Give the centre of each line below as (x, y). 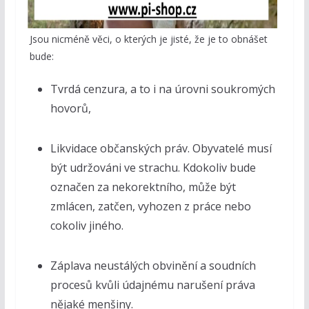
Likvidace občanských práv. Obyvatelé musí (161, 149)
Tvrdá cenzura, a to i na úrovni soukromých (162, 89)
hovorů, (70, 109)
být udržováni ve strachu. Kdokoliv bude (153, 168)
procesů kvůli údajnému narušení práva (152, 285)
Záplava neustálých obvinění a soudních (153, 266)
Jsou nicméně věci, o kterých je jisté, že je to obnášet (148, 39)
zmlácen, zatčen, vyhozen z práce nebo (150, 207)
